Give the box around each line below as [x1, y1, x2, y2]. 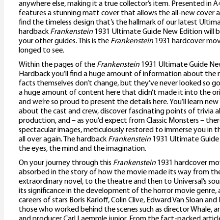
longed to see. [19, 47, 64, 55]
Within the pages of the [19, 61, 97, 69]
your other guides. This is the [19, 37, 110, 46]
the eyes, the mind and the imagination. [19, 145, 146, 153]
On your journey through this [19, 159, 113, 167]
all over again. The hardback [19, 136, 108, 144]
